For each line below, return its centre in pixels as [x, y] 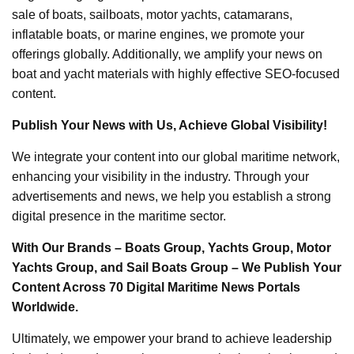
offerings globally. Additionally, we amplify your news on [167, 55]
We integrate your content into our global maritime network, [176, 157]
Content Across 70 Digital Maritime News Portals [156, 288]
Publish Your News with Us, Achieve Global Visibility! [169, 126]
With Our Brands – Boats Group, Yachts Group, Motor [171, 248]
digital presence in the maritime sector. [119, 217]
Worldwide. [45, 307]
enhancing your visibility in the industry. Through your [160, 177]
